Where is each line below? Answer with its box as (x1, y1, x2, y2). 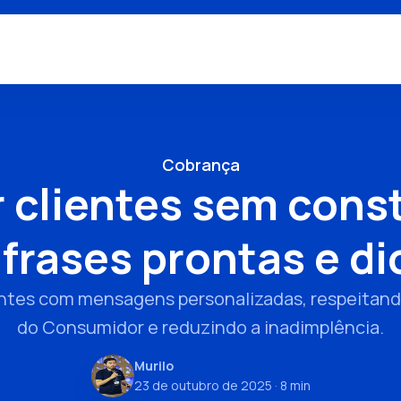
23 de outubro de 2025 (133, 377, 272, 394)
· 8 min (271, 377, 311, 394)
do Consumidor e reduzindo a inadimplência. (17, 315, 384, 339)
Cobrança (161, 154, 240, 175)
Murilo (133, 357, 174, 374)
